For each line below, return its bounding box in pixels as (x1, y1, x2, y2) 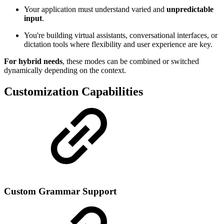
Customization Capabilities (4, 84, 143, 98)
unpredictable (166, 4, 213, 13)
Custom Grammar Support (4, 186, 116, 197)
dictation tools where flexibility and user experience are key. (24, 39, 212, 48)
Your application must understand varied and (24, 4, 166, 13)
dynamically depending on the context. (4, 65, 126, 74)
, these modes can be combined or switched (62, 56, 199, 65)
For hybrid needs (4, 56, 62, 65)
